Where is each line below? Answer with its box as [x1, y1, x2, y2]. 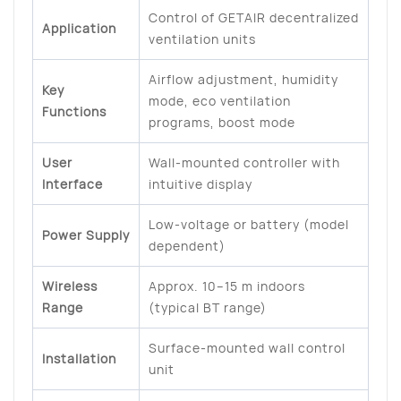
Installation [42, 350, 116, 368]
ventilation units [149, 30, 256, 48]
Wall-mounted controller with [149, 154, 340, 172]
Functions [42, 103, 107, 121]
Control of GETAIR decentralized [149, 9, 359, 27]
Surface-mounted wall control [149, 339, 346, 357]
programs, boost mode [149, 114, 295, 132]
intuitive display [149, 175, 252, 193]
